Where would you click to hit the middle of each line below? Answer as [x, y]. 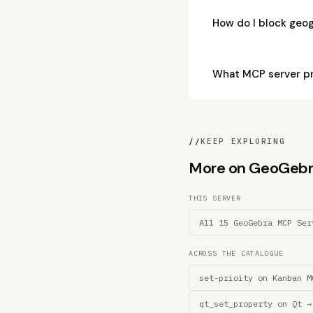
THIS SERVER [215, 198]
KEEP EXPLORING [243, 141]
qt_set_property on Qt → [255, 304]
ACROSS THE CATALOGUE [236, 253]
